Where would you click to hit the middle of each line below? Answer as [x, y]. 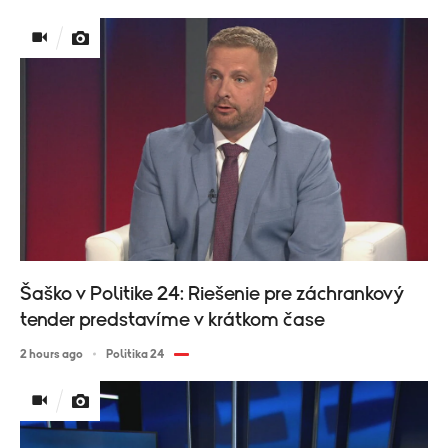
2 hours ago [51, 353]
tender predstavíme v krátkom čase [172, 319]
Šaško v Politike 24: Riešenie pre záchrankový [212, 293]
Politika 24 [135, 353]
